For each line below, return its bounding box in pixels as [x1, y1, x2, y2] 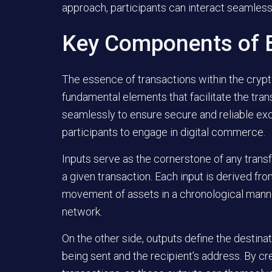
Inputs [62, 152, 91, 166]
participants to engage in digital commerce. [62, 126, 265, 139]
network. [62, 205, 102, 219]
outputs [146, 232, 182, 245]
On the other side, [62, 232, 146, 245]
